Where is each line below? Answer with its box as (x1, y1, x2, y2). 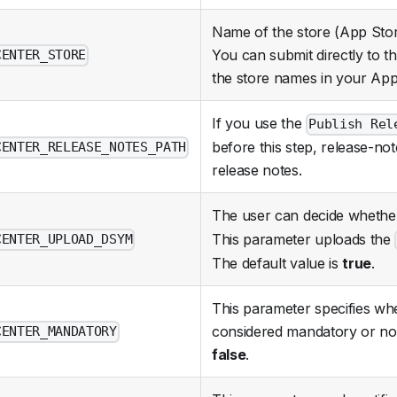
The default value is (212, 254, 343, 273)
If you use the (212, 114, 307, 133)
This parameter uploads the (212, 230, 395, 249)
